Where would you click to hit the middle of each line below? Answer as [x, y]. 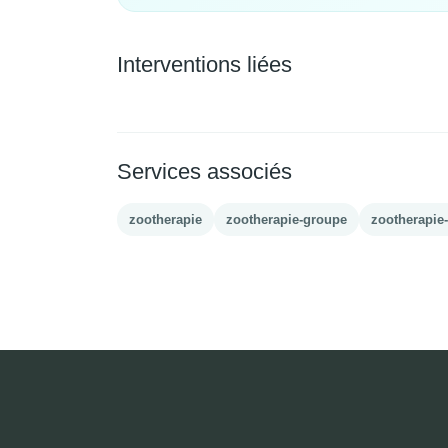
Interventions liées [204, 64]
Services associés [204, 171]
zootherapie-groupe [286, 219]
